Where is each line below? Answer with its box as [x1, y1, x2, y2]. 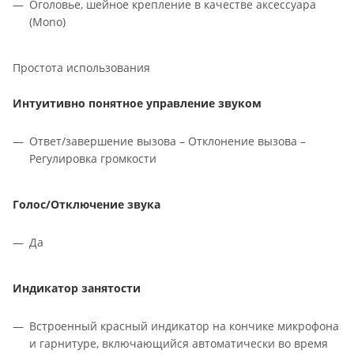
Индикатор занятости [13, 281, 141, 296]
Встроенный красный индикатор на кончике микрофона [29, 318, 339, 334]
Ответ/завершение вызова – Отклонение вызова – [29, 134, 306, 149]
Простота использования [13, 60, 150, 76]
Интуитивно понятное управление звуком [13, 96, 262, 111]
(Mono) [29, 14, 66, 30]
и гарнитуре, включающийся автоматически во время [29, 336, 328, 352]
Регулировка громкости [29, 151, 156, 167]
